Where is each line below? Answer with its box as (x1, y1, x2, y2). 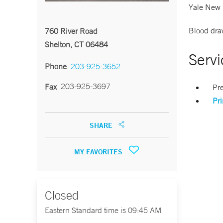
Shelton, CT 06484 (45, 39, 108, 49)
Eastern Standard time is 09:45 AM (45, 205, 161, 215)
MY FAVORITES (74, 147, 124, 156)
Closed (45, 188, 79, 202)
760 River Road (45, 26, 98, 36)
